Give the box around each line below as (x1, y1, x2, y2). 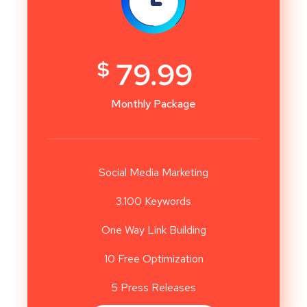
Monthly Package (111, 97, 196, 112)
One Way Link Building (101, 223, 206, 238)
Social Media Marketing (99, 165, 208, 180)
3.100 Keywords (116, 194, 191, 209)
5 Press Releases (111, 280, 196, 295)
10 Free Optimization (103, 251, 204, 267)
